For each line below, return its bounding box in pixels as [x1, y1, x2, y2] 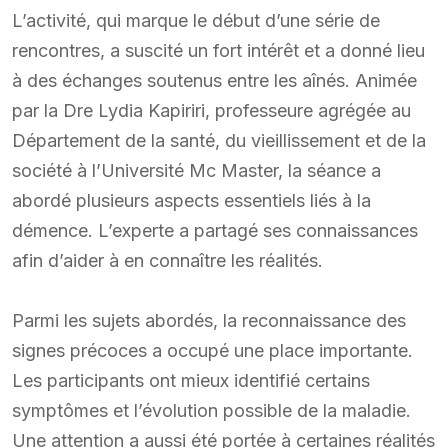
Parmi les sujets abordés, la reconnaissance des [12, 309, 406, 331]
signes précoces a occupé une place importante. [12, 339, 413, 361]
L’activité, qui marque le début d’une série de [12, 9, 380, 31]
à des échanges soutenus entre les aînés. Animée [12, 69, 417, 91]
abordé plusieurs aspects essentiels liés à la [12, 189, 371, 211]
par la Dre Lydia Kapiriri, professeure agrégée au [12, 99, 411, 121]
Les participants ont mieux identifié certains [12, 369, 370, 391]
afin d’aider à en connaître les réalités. [12, 249, 323, 271]
